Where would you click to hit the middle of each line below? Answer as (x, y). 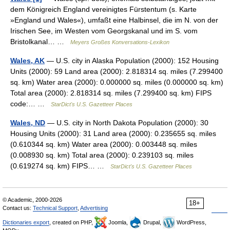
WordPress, (191, 222)
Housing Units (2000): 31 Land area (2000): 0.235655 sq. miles (113, 133)
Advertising (94, 208)
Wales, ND (28, 123)
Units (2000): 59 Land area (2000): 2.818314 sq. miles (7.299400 (117, 71)
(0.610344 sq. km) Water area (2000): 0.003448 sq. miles (104, 144)
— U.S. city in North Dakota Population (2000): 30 (127, 123)
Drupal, (152, 222)
